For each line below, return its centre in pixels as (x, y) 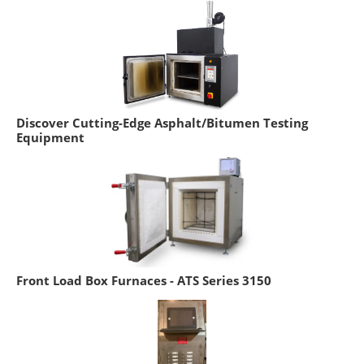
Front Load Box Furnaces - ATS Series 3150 (144, 281)
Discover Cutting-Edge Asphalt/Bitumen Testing (162, 123)
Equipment (50, 138)
